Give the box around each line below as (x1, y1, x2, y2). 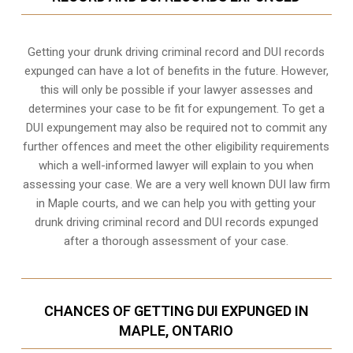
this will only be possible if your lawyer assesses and (39, 82, 313, 97)
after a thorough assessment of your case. (64, 233, 289, 248)
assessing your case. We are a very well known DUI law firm (22, 176, 330, 191)
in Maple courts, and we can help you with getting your (36, 195, 317, 210)
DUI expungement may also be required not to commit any (25, 120, 327, 135)
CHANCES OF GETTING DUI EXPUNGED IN (43, 302, 309, 319)
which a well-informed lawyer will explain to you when (39, 158, 314, 173)
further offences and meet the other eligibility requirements (23, 139, 330, 154)
